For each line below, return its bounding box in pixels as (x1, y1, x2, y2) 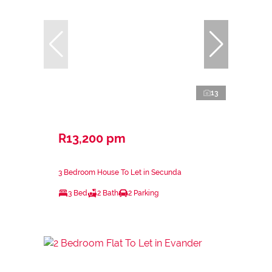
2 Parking (128, 188, 158, 197)
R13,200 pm (58, 131, 126, 146)
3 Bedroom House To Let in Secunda (58, 168, 182, 177)
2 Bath (97, 188, 118, 197)
